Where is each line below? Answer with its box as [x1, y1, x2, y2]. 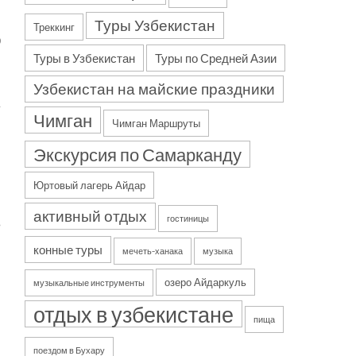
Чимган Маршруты [112, 117, 200, 130]
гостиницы [167, 213, 209, 223]
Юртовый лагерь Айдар [33, 179, 145, 192]
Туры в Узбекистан [33, 51, 135, 65]
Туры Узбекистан [95, 16, 215, 34]
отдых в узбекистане [33, 301, 234, 327]
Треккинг [33, 21, 75, 33]
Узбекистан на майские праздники [33, 79, 275, 98]
